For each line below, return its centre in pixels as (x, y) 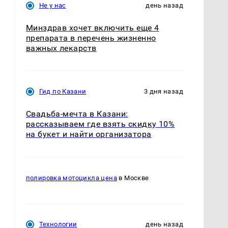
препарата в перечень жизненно (91, 38)
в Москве (133, 178)
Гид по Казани (63, 92)
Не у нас (52, 6)
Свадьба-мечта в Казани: (77, 114)
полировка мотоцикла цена (71, 178)
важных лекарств (61, 48)
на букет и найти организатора (89, 134)
